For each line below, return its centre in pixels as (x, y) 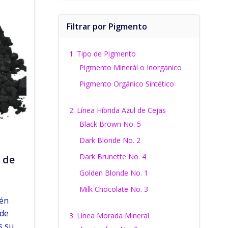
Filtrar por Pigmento (107, 26)
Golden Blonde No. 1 (113, 173)
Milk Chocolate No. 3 (113, 189)
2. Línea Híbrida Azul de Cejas (117, 110)
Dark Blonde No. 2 (110, 140)
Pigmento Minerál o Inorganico (130, 67)
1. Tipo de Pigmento (102, 54)
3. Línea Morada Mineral (109, 216)
